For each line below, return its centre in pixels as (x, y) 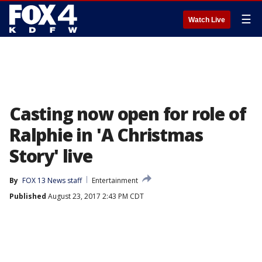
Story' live (51, 156)
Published (28, 196)
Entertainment (115, 180)
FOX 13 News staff (52, 180)
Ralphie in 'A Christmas (106, 135)
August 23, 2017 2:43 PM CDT (95, 196)
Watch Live (207, 20)
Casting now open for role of (128, 114)
